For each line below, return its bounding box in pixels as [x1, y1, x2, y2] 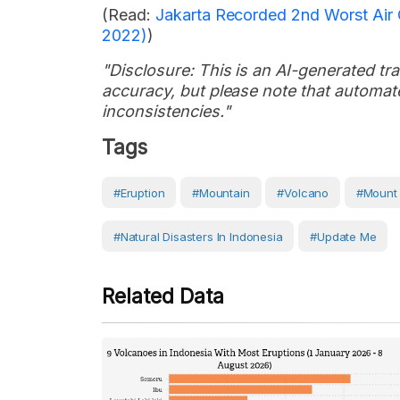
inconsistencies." [102, 102, 230, 121]
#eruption [113, 186, 165, 200]
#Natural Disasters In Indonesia [113, 229, 283, 244]
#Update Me [310, 229, 377, 244]
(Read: [102, 5, 155, 24]
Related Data [102, 284, 224, 309]
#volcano [277, 186, 329, 200]
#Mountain [192, 186, 250, 200]
